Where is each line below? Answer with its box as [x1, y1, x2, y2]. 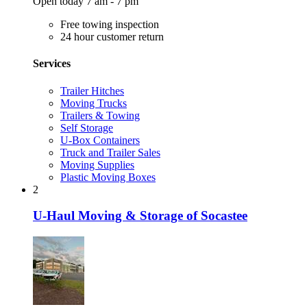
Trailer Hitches [60, 84, 124, 97]
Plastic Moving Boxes [60, 171, 156, 183]
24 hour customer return [60, 31, 164, 43]
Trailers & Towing [60, 109, 140, 121]
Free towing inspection [60, 19, 159, 31]
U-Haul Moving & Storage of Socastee [33, 208, 247, 223]
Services [33, 58, 71, 70]
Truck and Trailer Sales [60, 146, 160, 158]
